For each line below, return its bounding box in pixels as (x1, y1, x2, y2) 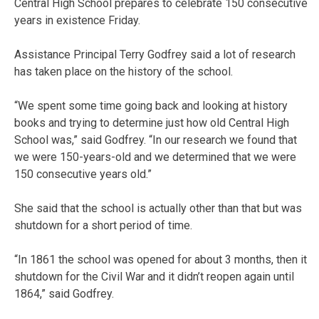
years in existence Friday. (14, 13, 140, 27)
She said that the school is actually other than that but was (14, 201, 302, 215)
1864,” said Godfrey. (14, 286, 114, 300)
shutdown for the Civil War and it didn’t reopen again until (14, 269, 294, 283)
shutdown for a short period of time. (14, 218, 192, 232)
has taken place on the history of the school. (14, 64, 233, 78)
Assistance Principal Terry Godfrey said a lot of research (14, 47, 296, 61)
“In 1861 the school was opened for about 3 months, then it (14, 252, 307, 266)
